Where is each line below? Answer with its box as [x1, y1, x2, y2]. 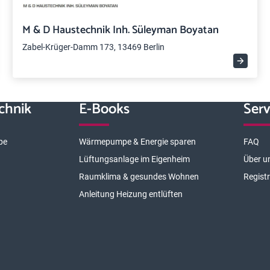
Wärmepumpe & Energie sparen [78, 137, 196, 146]
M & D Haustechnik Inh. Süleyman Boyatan [22, 21, 219, 39]
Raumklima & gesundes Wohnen [78, 172, 199, 181]
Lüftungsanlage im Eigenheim [78, 154, 190, 164]
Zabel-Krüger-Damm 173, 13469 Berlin [22, 42, 165, 52]
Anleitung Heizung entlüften [78, 189, 183, 199]
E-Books [78, 98, 130, 121]
